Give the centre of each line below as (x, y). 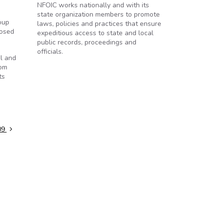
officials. (50, 52)
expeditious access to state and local (95, 33)
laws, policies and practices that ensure (99, 24)
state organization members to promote (99, 14)
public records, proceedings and (87, 42)
